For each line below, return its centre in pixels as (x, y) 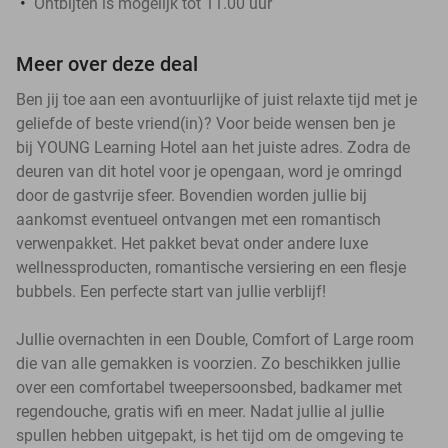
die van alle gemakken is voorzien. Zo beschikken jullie (208, 363)
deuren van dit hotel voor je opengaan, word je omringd (209, 171)
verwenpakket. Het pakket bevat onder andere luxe (192, 243)
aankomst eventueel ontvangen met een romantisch (198, 219)
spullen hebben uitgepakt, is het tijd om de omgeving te (209, 435)
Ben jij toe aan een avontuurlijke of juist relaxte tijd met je (216, 99)
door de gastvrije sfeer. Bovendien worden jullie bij (191, 195)
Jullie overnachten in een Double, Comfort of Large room (215, 339)
